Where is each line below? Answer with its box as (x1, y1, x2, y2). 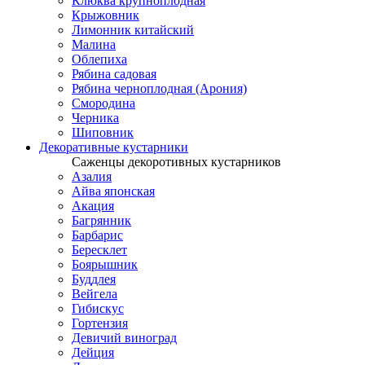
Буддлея (72, 272, 116, 286)
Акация (72, 199, 114, 213)
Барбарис (72, 228, 123, 242)
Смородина (72, 96, 135, 110)
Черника (72, 111, 119, 125)
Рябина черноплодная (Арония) (72, 81, 247, 95)
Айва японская (72, 184, 155, 198)
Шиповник (72, 125, 134, 139)
